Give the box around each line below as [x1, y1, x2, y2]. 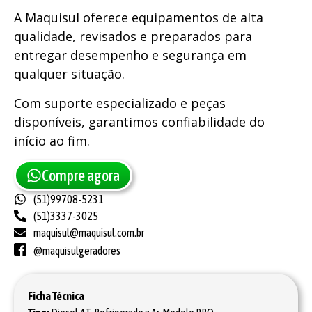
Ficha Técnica [28, 290, 84, 302]
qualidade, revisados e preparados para [14, 28, 252, 45]
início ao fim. [14, 132, 90, 149]
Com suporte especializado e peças [14, 94, 226, 111]
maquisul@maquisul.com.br [33, 226, 144, 239]
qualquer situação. [14, 65, 125, 83]
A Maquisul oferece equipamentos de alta [14, 9, 263, 26]
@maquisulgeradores [33, 244, 120, 257]
